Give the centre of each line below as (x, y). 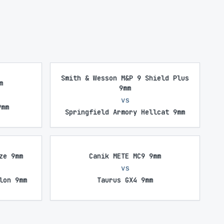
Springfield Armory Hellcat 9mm (125, 112)
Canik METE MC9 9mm (125, 156)
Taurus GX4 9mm (125, 180)
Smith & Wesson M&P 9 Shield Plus (125, 78)
